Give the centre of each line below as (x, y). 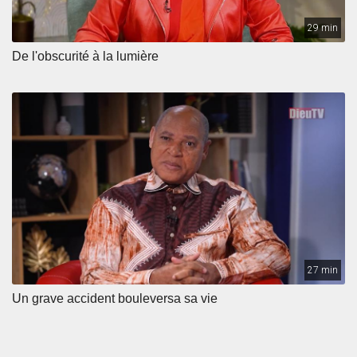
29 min (323, 27)
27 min (323, 270)
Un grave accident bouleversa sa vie (115, 298)
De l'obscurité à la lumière (85, 56)
